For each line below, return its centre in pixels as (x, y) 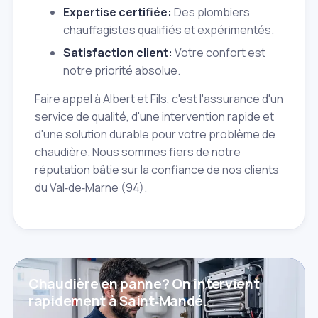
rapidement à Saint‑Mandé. (118, 301)
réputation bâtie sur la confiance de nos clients (157, 170)
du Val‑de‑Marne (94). (91, 188)
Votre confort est (219, 52)
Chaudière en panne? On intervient (144, 284)
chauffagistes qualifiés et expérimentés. (169, 30)
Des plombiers (211, 12)
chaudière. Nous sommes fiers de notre (138, 152)
